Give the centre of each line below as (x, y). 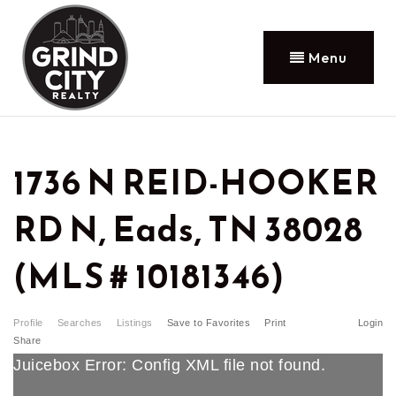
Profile (28, 323)
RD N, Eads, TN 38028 (188, 229)
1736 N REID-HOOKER (196, 183)
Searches (80, 323)
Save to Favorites (208, 323)
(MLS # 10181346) (149, 276)
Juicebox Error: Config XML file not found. (169, 365)
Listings (134, 323)
